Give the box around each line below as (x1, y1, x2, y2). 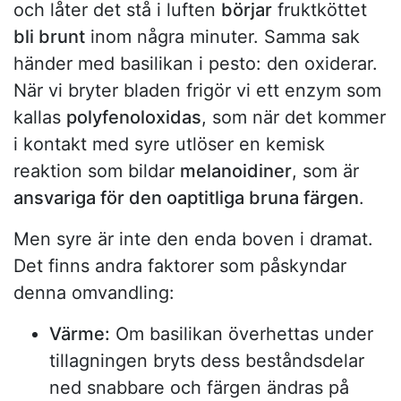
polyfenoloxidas (66, 107, 201, 129)
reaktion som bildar (13, 160, 180, 183)
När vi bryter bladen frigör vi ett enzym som (13, 80, 381, 102)
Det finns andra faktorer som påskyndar (13, 255, 346, 277)
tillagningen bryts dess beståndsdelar (49, 350, 364, 372)
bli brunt (13, 26, 85, 48)
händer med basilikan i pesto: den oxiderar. (13, 53, 378, 75)
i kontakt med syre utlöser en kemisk (13, 133, 325, 156)
